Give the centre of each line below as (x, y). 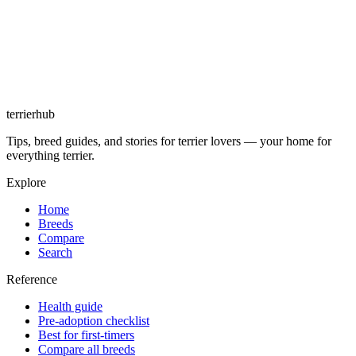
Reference (32, 280)
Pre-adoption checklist (94, 321)
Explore (26, 183)
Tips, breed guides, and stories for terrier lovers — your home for (169, 141)
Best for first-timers (86, 335)
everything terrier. (50, 156)
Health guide (70, 307)
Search (55, 253)
